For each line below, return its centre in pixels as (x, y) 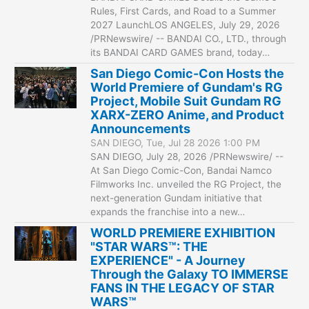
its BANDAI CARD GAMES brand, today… (180, 52)
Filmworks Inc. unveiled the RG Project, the (186, 184)
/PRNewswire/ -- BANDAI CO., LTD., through (189, 38)
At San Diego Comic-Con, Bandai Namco (181, 170)
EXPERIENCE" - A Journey (168, 260)
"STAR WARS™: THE (149, 246)
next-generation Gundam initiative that (177, 198)
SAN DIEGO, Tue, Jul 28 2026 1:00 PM (176, 142)
